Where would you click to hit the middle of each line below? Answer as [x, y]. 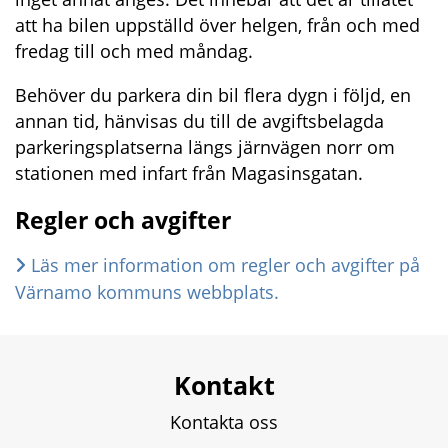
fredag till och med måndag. [134, 51]
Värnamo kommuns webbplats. [147, 292]
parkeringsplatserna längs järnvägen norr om [205, 147]
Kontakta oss [224, 422]
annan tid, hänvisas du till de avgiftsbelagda [199, 121]
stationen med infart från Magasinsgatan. [189, 173]
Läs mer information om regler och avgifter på [225, 265]
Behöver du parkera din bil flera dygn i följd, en [213, 95]
